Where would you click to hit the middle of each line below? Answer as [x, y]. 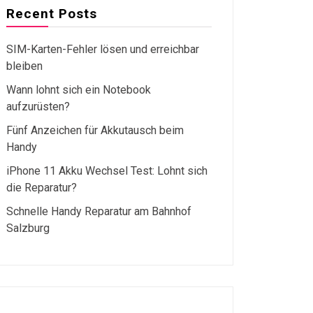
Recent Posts [52, 14]
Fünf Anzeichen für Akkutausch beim [95, 130]
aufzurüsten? [38, 107]
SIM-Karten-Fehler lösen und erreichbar [103, 49]
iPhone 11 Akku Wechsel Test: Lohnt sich [107, 171]
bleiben [24, 66]
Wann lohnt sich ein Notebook [79, 90]
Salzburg [28, 228]
